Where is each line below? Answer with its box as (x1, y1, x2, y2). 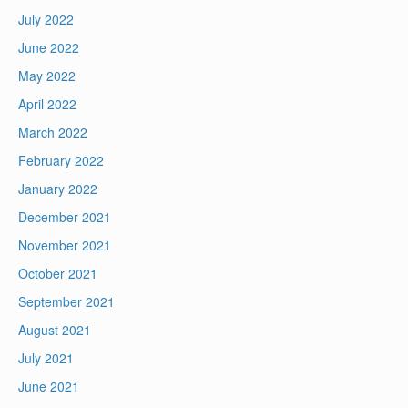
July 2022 (18, 10, 74, 29)
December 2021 (18, 208, 111, 227)
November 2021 (18, 236, 111, 255)
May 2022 (18, 66, 76, 86)
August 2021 (18, 321, 91, 340)
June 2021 (18, 377, 79, 396)
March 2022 (18, 123, 87, 142)
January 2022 (18, 179, 97, 199)
